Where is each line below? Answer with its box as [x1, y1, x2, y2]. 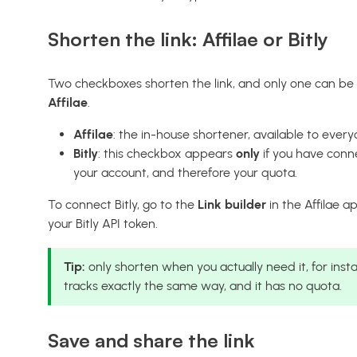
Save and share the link [48, 328, 254, 352]
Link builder [198, 196, 266, 212]
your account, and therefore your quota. [73, 164, 297, 180]
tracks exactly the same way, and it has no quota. [64, 277, 342, 293]
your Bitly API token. [48, 215, 158, 231]
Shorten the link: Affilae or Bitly [48, 26, 328, 51]
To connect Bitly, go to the [48, 196, 198, 212]
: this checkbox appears [98, 145, 236, 161]
